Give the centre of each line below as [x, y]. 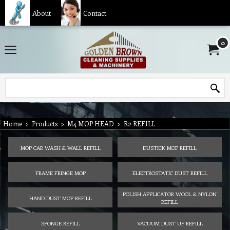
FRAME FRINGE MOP [60, 172]
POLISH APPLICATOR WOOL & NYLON [170, 194]
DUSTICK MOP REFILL [170, 147]
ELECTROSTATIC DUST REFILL [170, 172]
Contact [94, 13]
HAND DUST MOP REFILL [60, 198]
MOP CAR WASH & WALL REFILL [60, 147]
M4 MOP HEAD [91, 123]
